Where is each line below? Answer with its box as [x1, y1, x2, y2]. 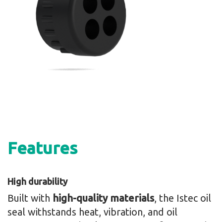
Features [7, 138, 77, 158]
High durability [7, 176, 67, 187]
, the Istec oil [154, 192, 211, 204]
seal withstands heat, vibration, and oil [7, 206, 177, 218]
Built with [7, 192, 53, 204]
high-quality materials [53, 192, 154, 204]
